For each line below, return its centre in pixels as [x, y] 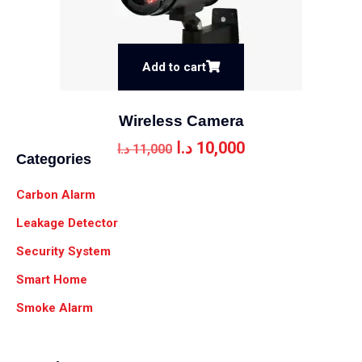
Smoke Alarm [55, 308]
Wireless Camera [181, 121]
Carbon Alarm [56, 195]
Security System [63, 252]
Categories [54, 160]
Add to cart [174, 67]
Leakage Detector [67, 223]
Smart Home [52, 280]
